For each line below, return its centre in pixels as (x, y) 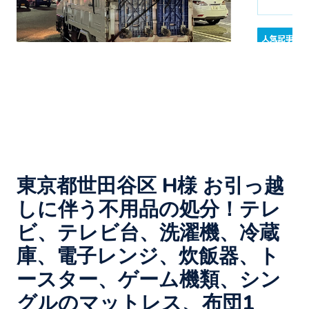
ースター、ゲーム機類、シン (149, 280)
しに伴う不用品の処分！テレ (149, 210)
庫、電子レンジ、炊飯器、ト (148, 257)
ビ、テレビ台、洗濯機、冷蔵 (148, 233)
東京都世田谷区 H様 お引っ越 (150, 186)
